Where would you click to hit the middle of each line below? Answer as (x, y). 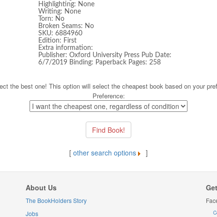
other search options (105, 153)
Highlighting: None (66, 4)
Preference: (108, 96)
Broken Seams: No (66, 26)
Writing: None (60, 12)
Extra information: (66, 48)
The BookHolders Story (56, 200)
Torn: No (51, 19)
